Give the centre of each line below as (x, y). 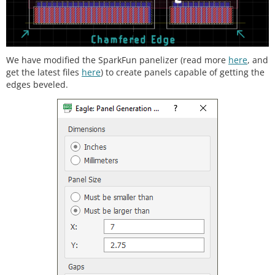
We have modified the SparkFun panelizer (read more (117, 60)
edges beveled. (37, 85)
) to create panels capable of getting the (183, 72)
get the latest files (44, 72)
